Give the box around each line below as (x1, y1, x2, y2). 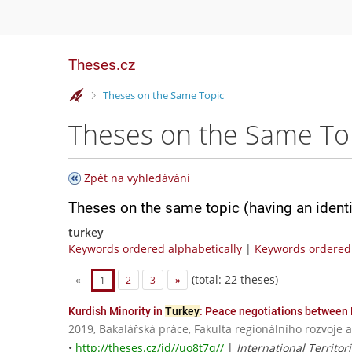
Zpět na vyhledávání (84, 170, 190, 185)
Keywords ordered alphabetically (68, 241, 242, 256)
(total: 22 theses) (189, 271, 279, 287)
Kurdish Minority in (68, 305, 165, 318)
